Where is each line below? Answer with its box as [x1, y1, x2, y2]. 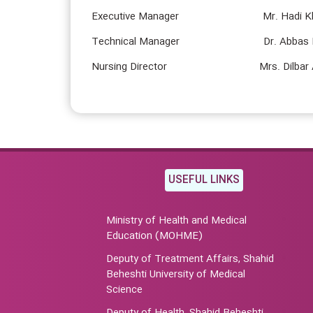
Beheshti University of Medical [106, 266, 245, 283]
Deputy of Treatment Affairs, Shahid [106, 251, 274, 268]
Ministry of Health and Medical [106, 212, 247, 229]
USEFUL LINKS [168, 172, 240, 189]
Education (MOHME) [106, 228, 203, 245]
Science [106, 282, 143, 298]
